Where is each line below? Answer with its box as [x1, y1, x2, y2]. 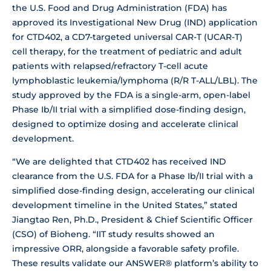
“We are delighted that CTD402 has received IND [12, 155, 226, 167]
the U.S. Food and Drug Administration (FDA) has [12, 2, 227, 13]
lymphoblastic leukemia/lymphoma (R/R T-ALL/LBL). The [12, 74, 258, 86]
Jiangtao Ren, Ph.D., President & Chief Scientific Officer [12, 214, 253, 225]
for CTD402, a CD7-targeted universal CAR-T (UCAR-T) [12, 31, 243, 42]
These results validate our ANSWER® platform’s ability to [12, 257, 258, 269]
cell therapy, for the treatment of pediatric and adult [12, 45, 242, 57]
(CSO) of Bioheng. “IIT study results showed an [12, 228, 215, 240]
